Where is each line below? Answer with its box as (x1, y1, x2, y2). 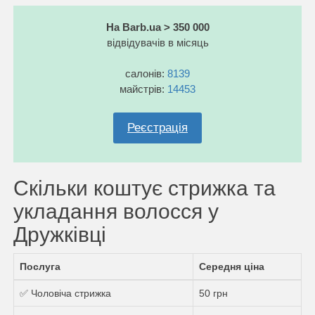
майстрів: (120, 82, 167, 95)
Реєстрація (127, 120, 188, 134)
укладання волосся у (13, 199, 219, 223)
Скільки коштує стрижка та (13, 176, 276, 200)
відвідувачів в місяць (106, 36, 209, 49)
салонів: (125, 67, 167, 79)
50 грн (199, 287, 228, 299)
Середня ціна (199, 260, 264, 272)
